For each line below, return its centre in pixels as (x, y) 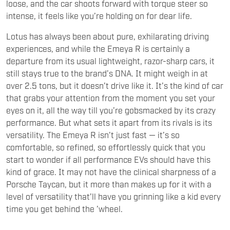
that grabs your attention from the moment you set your (111, 77)
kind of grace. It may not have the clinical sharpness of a (111, 151)
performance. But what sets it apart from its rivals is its (109, 101)
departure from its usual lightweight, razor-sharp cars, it (110, 40)
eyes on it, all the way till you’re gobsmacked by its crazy (111, 89)
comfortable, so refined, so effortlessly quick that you (106, 126)
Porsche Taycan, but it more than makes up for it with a (109, 163)
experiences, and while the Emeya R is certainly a (98, 27)
